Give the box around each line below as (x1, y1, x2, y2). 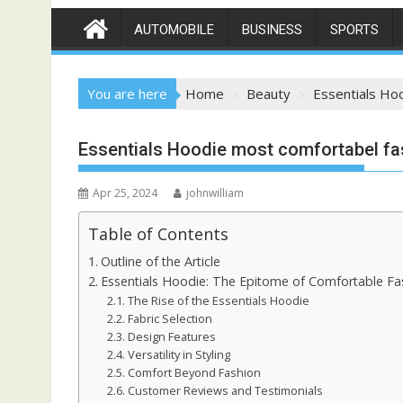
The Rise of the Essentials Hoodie (127, 292, 309, 309)
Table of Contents (88, 222, 228, 245)
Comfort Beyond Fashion (127, 364, 261, 381)
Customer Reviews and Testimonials (127, 382, 323, 399)
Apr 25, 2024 (93, 185, 157, 201)
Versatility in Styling (127, 346, 230, 363)
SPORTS (330, 22, 379, 38)
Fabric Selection (127, 310, 212, 327)
